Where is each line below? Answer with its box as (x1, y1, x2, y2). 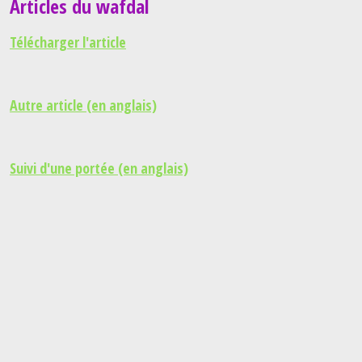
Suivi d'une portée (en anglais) (10, 158, 188, 178)
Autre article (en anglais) (10, 95, 157, 115)
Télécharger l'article (10, 32, 126, 52)
